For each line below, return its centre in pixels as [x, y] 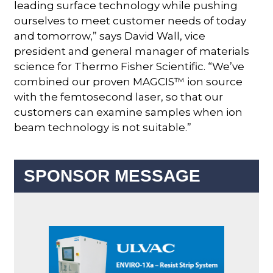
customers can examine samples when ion [129, 112]
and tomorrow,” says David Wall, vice [110, 36]
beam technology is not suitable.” [103, 127]
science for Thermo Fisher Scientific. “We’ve [129, 66]
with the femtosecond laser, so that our [119, 97]
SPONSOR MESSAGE [112, 175]
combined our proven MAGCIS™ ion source [129, 81]
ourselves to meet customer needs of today [130, 20]
